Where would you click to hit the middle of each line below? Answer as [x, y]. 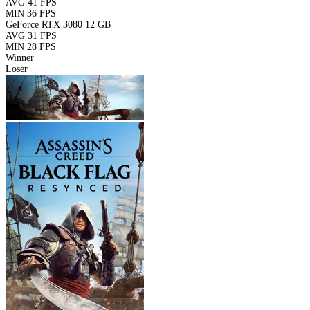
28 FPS [42, 46]
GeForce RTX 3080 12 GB [58, 24]
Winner [20, 57]
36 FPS [42, 13]
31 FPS [42, 35]
